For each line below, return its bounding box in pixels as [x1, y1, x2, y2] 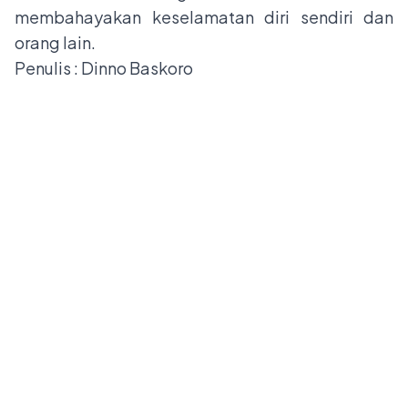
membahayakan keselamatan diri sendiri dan [15, 6, 393, 28]
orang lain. [15, 32, 98, 54]
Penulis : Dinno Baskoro [15, 57, 193, 79]
